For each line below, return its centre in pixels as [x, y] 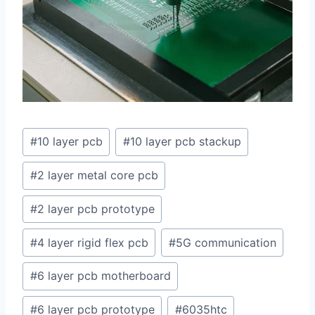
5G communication [226, 242]
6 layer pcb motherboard [104, 276]
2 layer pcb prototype [96, 208]
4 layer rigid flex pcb [92, 242]
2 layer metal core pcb [97, 175]
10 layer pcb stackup [185, 142]
